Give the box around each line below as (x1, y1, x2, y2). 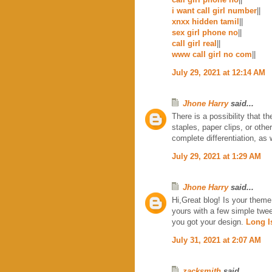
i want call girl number (172, 5, 257, 15)
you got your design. (172, 217, 246, 226)
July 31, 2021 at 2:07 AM (172, 235, 261, 245)
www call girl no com (172, 49, 252, 59)
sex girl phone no (172, 27, 238, 37)
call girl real (172, 38, 217, 48)
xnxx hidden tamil (172, 16, 239, 26)
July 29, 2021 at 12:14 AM (172, 67, 265, 77)
